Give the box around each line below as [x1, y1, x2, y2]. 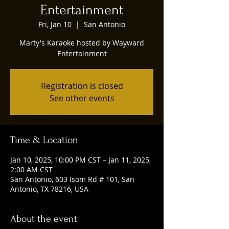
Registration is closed [40, 80, 123, 91]
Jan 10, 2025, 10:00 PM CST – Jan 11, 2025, [10, 155, 151, 165]
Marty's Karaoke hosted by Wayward [19, 38, 144, 48]
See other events [49, 93, 114, 104]
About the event [10, 213, 77, 224]
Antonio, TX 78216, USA [10, 184, 88, 194]
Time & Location [10, 134, 78, 146]
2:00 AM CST [10, 165, 53, 174]
